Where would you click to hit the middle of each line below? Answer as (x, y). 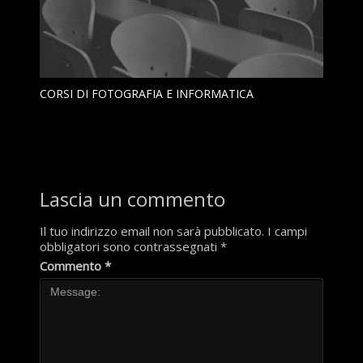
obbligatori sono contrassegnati (130, 246)
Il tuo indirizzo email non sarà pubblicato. (152, 231)
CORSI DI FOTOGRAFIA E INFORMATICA (146, 93)
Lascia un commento (132, 199)
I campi (287, 231)
